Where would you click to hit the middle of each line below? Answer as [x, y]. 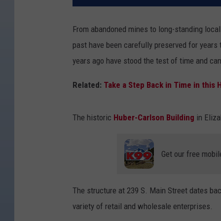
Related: [88, 85]
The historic [93, 118]
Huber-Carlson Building [154, 118]
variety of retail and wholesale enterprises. [143, 206]
